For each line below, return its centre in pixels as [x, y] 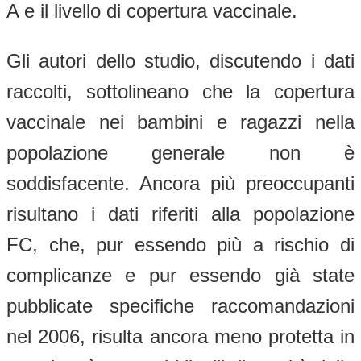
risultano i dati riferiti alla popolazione [180, 214]
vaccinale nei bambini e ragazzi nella [180, 122]
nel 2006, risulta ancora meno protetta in [180, 336]
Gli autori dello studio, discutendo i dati [180, 60]
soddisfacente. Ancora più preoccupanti [180, 183]
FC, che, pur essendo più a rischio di [180, 244]
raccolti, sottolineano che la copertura [180, 91]
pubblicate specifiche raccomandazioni [180, 305]
